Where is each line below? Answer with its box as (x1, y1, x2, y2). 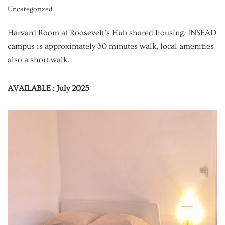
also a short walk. (8, 55, 70, 64)
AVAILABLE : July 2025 (8, 83, 89, 93)
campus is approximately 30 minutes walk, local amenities (8, 41, 214, 51)
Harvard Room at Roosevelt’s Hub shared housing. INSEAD (8, 28, 216, 37)
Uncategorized (8, 5, 53, 13)
